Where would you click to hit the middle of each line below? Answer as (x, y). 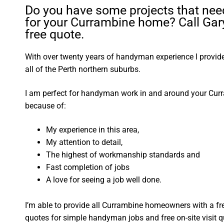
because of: (46, 106)
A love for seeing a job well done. (104, 179)
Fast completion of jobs (88, 167)
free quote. (55, 34)
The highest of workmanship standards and (123, 154)
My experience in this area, (93, 129)
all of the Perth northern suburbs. (83, 69)
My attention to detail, (84, 142)
